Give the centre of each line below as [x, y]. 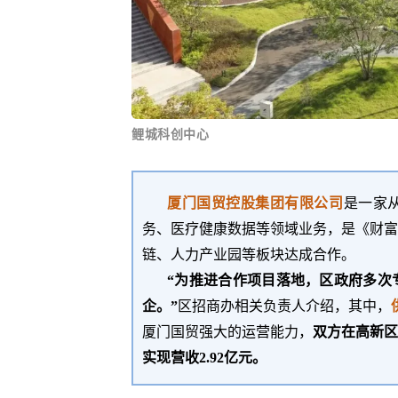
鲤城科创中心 [171, 134]
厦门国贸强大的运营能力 [220, 331]
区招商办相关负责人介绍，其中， [284, 306]
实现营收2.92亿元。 [204, 357]
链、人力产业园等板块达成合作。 [249, 254]
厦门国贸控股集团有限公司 [255, 203]
